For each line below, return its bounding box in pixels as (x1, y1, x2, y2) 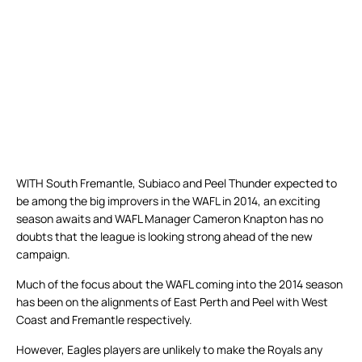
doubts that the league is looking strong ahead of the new (16, 229, 313, 245)
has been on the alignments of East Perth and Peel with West (16, 294, 328, 310)
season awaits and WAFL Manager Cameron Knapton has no (16, 211, 323, 227)
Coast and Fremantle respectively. (16, 312, 192, 328)
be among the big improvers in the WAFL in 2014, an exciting (16, 193, 320, 209)
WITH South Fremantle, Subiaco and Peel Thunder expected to (16, 175, 337, 192)
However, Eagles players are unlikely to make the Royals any (16, 342, 322, 358)
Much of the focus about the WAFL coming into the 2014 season (16, 276, 343, 293)
